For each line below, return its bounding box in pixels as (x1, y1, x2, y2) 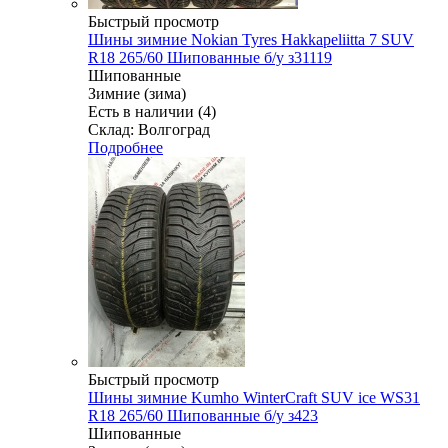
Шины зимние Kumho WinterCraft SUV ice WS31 (88, 388, 420, 406)
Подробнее (88, 138, 163, 156)
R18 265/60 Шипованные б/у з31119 (88, 48, 332, 66)
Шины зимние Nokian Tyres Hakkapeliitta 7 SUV (88, 30, 414, 48)
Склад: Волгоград (88, 120, 210, 138)
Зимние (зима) (88, 84, 186, 102)
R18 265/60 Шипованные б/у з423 (88, 406, 318, 424)
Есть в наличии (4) (88, 102, 216, 120)
